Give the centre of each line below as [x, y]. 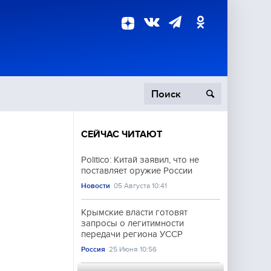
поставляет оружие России [137, 171]
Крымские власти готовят [134, 212]
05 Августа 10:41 [141, 186]
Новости [96, 186]
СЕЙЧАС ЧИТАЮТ [122, 134]
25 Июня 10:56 [133, 249]
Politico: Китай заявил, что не [140, 160]
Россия [93, 249]
